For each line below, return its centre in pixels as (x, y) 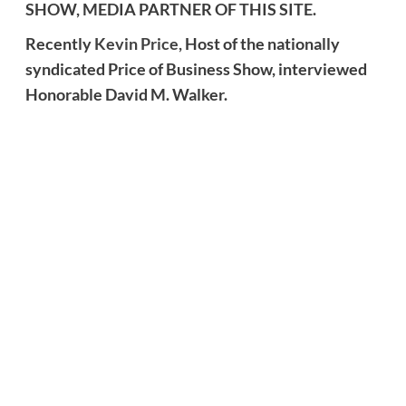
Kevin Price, (138, 43)
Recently (59, 43)
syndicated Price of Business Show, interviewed (196, 68)
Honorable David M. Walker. (126, 94)
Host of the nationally (261, 43)
